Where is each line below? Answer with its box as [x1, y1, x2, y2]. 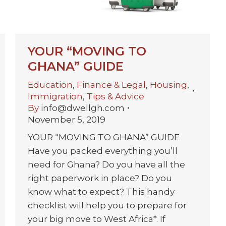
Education [28, 79, 73, 90]
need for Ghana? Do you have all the [28, 159, 185, 169]
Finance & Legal [77, 79, 146, 90]
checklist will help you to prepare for [28, 200, 187, 210]
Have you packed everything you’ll [28, 145, 178, 156]
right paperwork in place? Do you [28, 173, 172, 183]
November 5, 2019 [28, 114, 105, 125]
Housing [150, 79, 187, 90]
